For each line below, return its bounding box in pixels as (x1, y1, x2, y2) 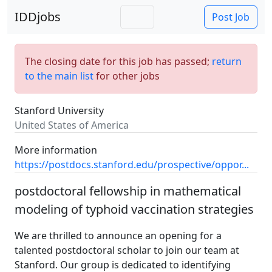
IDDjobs (15, 8, 61, 25)
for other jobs (93, 69, 160, 83)
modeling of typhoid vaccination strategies (15, 201, 254, 217)
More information (15, 143, 97, 157)
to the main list (25, 69, 93, 83)
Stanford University (15, 104, 104, 117)
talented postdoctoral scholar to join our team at (15, 243, 239, 257)
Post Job (212, 10, 250, 24)
